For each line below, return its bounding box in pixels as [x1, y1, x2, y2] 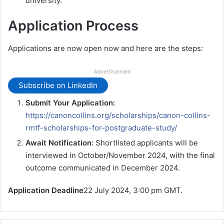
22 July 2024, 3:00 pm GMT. [83, 185, 182, 195]
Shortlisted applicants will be [93, 137, 198, 147]
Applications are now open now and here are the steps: [8, 43, 203, 53]
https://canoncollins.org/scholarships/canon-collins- [25, 110, 210, 120]
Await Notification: [25, 137, 93, 147]
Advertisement [93, 67, 131, 75]
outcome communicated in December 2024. [25, 162, 180, 172]
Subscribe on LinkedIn [18, 80, 97, 90]
